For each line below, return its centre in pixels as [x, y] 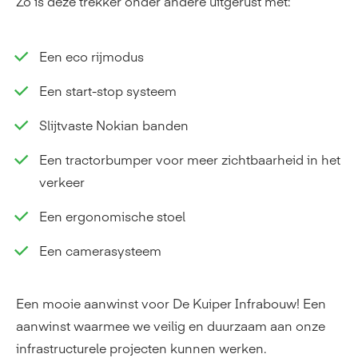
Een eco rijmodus [91, 56]
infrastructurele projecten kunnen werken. [141, 348]
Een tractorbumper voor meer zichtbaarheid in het [190, 159]
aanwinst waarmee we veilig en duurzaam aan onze [171, 325]
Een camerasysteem [100, 250]
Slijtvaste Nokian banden [114, 125]
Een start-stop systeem [108, 90]
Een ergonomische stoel [112, 216]
